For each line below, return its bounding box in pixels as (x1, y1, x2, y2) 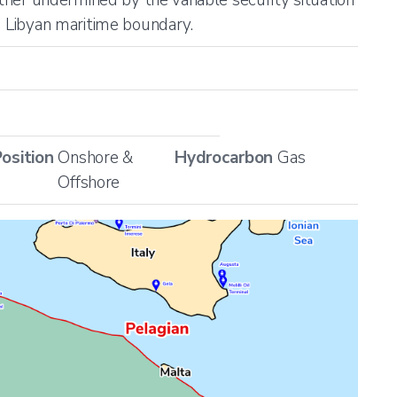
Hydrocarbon (175, 145, 274, 169)
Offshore (58, 170, 121, 194)
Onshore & (58, 145, 133, 169)
